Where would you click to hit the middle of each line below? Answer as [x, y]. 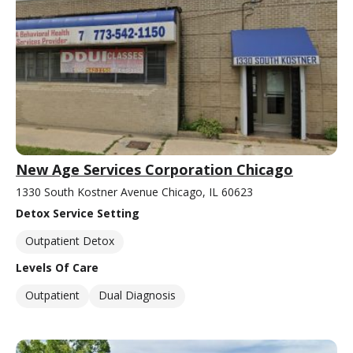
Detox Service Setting [78, 213]
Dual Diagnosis [137, 295]
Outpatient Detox [70, 240]
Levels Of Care [57, 267]
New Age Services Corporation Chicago [154, 169]
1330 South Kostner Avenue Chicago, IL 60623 [134, 191]
